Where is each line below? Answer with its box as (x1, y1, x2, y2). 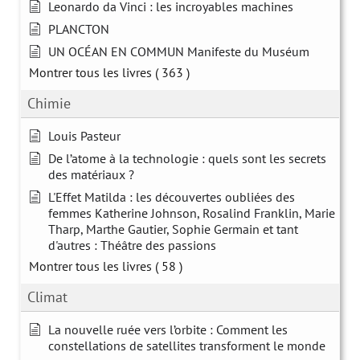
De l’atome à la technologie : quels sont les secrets (48, 149, 326, 166)
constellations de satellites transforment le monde (48, 337, 325, 354)
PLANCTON (48, 20, 109, 37)
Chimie (27, 93, 71, 112)
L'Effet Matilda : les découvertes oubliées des (48, 188, 295, 205)
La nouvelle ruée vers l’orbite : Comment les (48, 321, 288, 337)
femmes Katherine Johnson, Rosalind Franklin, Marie (48, 204, 335, 221)
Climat (27, 287, 67, 306)
